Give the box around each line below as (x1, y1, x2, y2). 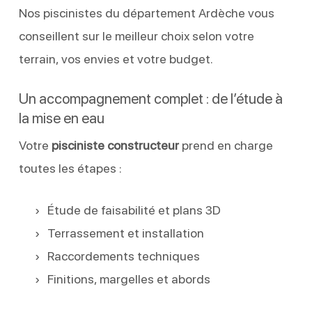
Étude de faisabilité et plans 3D (47, 202, 221, 217)
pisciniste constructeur (51, 137, 179, 153)
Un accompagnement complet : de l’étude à (18, 89, 283, 107)
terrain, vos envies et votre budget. (18, 51, 213, 66)
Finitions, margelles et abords (47, 271, 210, 286)
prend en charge (178, 137, 273, 153)
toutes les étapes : (18, 160, 122, 175)
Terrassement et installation (47, 225, 204, 240)
